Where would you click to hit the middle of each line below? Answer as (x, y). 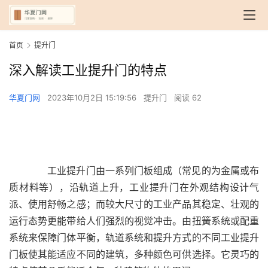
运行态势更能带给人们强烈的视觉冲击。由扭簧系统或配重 (134, 221)
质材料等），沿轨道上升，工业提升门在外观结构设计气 (134, 188)
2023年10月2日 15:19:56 (93, 98)
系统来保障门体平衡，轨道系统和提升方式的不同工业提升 (134, 238)
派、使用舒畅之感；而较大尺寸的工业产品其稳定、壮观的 (134, 204)
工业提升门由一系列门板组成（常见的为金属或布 (144, 171)
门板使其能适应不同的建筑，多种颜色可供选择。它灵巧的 (134, 255)
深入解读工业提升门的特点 (88, 70)
